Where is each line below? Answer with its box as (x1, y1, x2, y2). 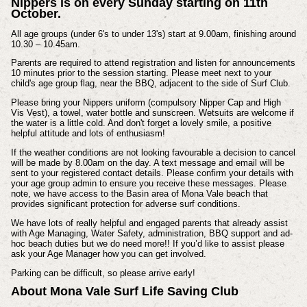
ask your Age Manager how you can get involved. (10, 248, 206, 259)
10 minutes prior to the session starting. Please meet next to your (10, 68, 271, 79)
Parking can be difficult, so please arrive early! (10, 267, 195, 278)
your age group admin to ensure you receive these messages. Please (10, 178, 286, 189)
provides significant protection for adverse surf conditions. (10, 199, 241, 210)
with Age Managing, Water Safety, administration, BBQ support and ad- (10, 228, 293, 238)
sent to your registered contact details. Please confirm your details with (10, 168, 293, 179)
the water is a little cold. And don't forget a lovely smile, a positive (10, 118, 271, 129)
